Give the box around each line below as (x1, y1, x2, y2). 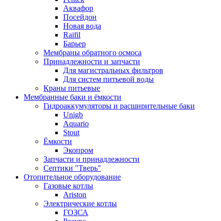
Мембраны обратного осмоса (43, 48, 142, 57)
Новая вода (63, 22, 101, 31)
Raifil (63, 31, 80, 39)
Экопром (63, 146, 93, 155)
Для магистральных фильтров (63, 66, 163, 75)
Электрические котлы (43, 199, 117, 208)
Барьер (63, 39, 86, 48)
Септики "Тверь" (43, 164, 101, 173)
